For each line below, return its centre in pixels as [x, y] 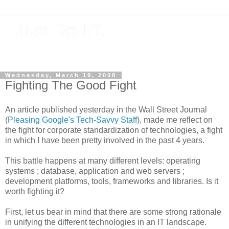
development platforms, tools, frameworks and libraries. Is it [112, 181]
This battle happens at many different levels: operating [103, 161]
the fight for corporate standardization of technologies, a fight [114, 130]
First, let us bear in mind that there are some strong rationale [113, 212]
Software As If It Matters [51, 51]
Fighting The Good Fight [71, 85]
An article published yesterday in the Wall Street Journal [106, 109]
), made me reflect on [175, 120]
